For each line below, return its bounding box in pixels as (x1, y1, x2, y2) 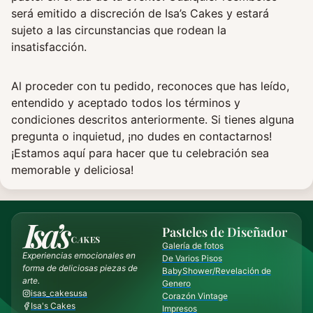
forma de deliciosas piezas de (22, 263, 138, 274)
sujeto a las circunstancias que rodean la (11, 23, 226, 38)
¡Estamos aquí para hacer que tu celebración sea (11, 146, 269, 161)
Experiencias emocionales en (22, 250, 136, 261)
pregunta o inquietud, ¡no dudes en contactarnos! (11, 129, 272, 144)
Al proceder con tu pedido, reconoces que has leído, (11, 79, 289, 94)
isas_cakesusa (31, 288, 87, 299)
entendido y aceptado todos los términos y (11, 96, 240, 110)
